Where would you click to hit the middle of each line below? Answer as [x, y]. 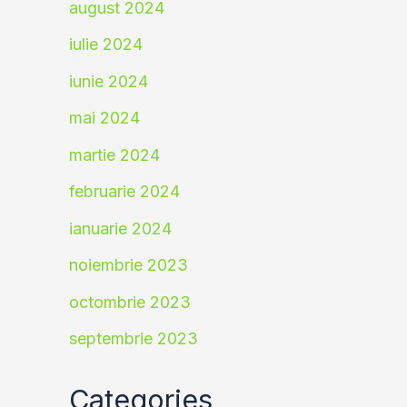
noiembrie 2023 [129, 265]
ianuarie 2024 [120, 228]
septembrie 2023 [134, 339]
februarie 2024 [124, 192]
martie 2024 [114, 154]
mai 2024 [104, 118]
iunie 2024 [109, 81]
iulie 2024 [106, 45]
